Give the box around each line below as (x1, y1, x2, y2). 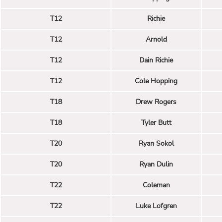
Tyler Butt (141, 117, 171, 127)
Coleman (142, 180, 170, 190)
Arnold (145, 34, 167, 44)
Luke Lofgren (135, 201, 177, 211)
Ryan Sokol (138, 138, 174, 148)
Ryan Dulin (139, 159, 173, 169)
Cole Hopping (135, 76, 177, 86)
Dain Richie (139, 55, 173, 65)
